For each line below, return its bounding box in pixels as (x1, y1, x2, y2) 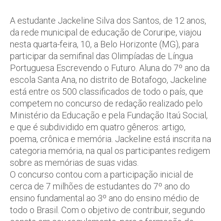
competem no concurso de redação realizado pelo (10, 98, 203, 109)
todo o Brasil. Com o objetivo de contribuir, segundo (10, 205, 205, 215)
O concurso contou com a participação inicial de (10, 169, 193, 180)
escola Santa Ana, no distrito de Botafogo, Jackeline (10, 74, 207, 85)
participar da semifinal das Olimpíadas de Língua (10, 51, 193, 61)
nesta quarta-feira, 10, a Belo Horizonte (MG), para (10, 39, 199, 49)
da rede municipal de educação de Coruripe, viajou (10, 27, 201, 37)
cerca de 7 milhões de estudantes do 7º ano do (10, 181, 190, 191)
